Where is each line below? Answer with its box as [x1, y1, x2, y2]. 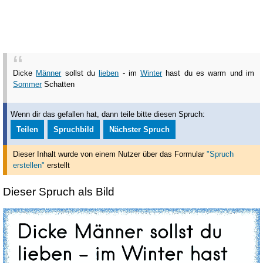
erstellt [45, 161, 70, 170]
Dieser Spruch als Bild [3, 185, 114, 198]
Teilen [16, 124, 39, 134]
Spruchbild [53, 124, 95, 134]
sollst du [61, 69, 99, 78]
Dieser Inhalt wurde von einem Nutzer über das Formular [13, 150, 207, 159]
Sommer [13, 80, 42, 89]
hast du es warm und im [162, 69, 255, 78]
